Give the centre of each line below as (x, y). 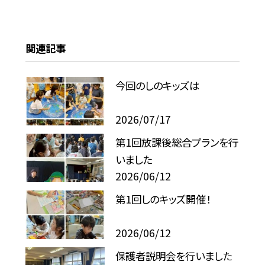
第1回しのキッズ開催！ (163, 199)
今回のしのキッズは (158, 86)
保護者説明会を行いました (174, 256)
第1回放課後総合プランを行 (177, 143)
